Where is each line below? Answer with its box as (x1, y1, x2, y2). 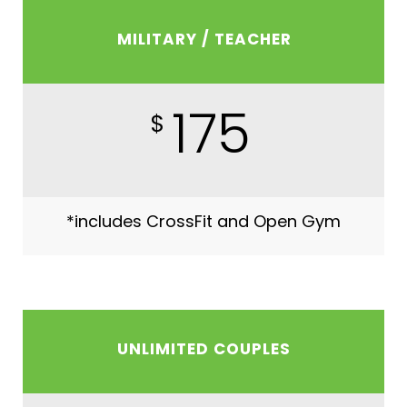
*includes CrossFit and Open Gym (66, 210, 341, 233)
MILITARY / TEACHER (116, 28, 292, 50)
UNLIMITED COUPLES (117, 338, 291, 360)
